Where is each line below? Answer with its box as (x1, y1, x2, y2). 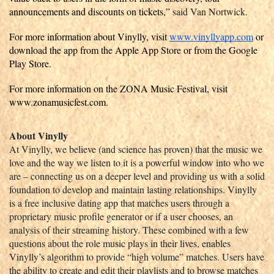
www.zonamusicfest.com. (9, 95, 111, 108)
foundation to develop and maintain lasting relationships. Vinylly (9, 182, 257, 196)
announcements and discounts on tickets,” (9, 4, 172, 18)
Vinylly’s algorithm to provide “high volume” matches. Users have (9, 250, 264, 263)
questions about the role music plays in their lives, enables (9, 236, 231, 250)
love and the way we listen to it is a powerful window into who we (9, 155, 264, 169)
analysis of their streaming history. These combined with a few (9, 223, 249, 236)
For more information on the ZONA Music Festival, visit (9, 81, 228, 95)
